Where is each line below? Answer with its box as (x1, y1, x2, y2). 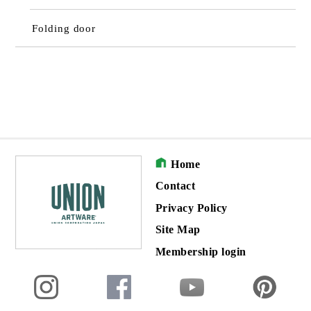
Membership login (155, 245, 246, 258)
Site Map (155, 224, 201, 236)
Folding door (32, 22, 96, 34)
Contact (155, 180, 196, 192)
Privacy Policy (155, 201, 228, 214)
